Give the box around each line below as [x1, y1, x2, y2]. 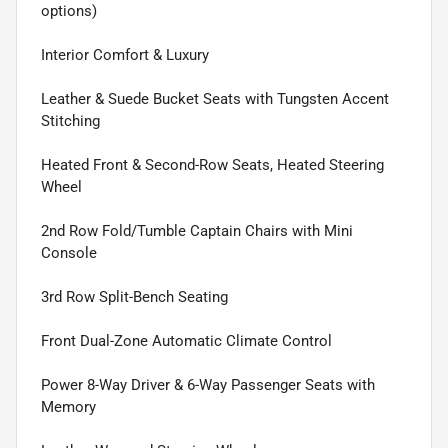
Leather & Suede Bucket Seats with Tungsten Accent [41, 90, 389, 109]
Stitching [41, 112, 100, 131]
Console [41, 244, 97, 263]
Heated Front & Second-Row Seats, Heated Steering [41, 156, 384, 175]
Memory [41, 398, 96, 417]
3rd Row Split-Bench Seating [41, 288, 228, 307]
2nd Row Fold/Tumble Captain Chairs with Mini [41, 222, 353, 241]
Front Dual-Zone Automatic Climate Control [41, 332, 332, 351]
